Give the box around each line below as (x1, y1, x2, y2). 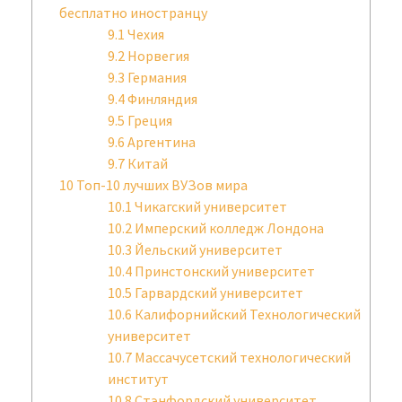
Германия (125, 67, 187, 86)
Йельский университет (132, 240, 283, 258)
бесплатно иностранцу (59, 3, 207, 22)
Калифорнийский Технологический (132, 304, 361, 323)
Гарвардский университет (132, 283, 303, 301)
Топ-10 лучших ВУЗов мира (74, 175, 248, 194)
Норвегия (125, 46, 189, 65)
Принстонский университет (132, 261, 315, 280)
